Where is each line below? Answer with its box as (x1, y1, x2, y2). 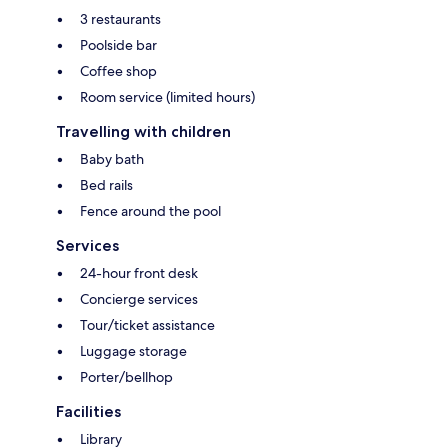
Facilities (56, 401, 121, 421)
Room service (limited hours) (80, 87, 255, 106)
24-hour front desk (80, 263, 198, 282)
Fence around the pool (80, 201, 221, 220)
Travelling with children (56, 121, 231, 141)
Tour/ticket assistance (80, 315, 215, 334)
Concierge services (80, 289, 198, 308)
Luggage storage (80, 341, 187, 360)
